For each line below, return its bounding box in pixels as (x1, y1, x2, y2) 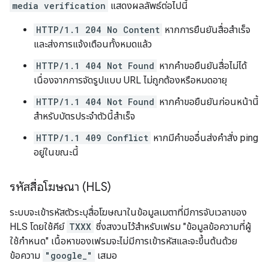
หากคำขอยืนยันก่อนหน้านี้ (157, 96, 259, 107)
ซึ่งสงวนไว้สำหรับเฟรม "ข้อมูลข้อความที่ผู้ (94, 221, 252, 232)
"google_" (45, 250, 92, 261)
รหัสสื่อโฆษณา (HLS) (10, 180, 111, 195)
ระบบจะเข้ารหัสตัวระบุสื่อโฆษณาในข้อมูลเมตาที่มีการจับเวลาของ (10, 207, 247, 218)
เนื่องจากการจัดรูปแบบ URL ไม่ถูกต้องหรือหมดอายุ (34, 74, 227, 86)
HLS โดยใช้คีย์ (10, 221, 67, 232)
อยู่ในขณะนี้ (34, 147, 79, 158)
